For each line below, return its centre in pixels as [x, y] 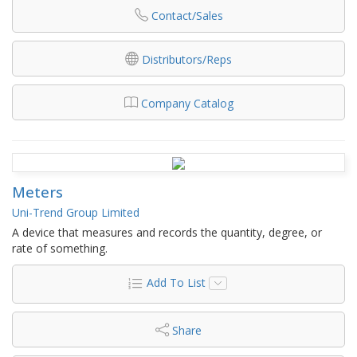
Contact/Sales [187, 15]
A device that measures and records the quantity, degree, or [167, 232]
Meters [37, 192]
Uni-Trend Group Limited [76, 212]
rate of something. [60, 248]
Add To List [176, 282]
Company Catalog [187, 103]
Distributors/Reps [187, 59]
